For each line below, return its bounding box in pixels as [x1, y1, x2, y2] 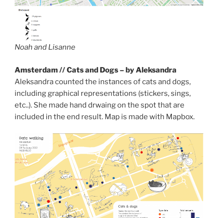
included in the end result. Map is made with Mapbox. [15, 112, 195, 121]
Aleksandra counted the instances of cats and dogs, [15, 77, 191, 86]
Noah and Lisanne [15, 43, 75, 52]
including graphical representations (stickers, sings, [15, 89, 191, 98]
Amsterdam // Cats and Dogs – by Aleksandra [15, 65, 177, 74]
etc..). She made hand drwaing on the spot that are [15, 100, 184, 109]
